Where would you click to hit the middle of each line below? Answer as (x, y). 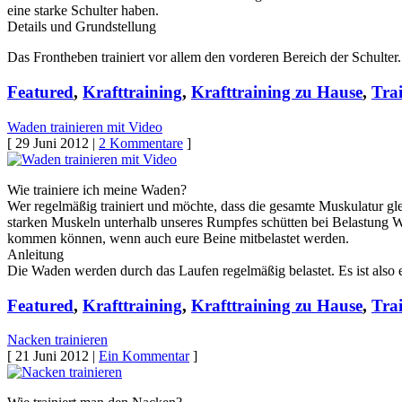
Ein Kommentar (144, 356)
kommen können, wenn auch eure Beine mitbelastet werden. (178, 238)
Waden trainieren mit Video (85, 127)
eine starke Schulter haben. (83, 11)
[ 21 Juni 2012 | (53, 356)
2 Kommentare (141, 143)
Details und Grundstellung (82, 27)
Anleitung (35, 254)
